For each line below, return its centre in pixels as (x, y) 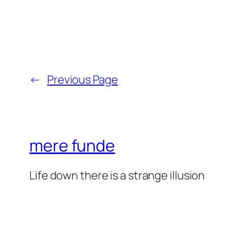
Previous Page (82, 80)
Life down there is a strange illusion (117, 176)
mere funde (72, 145)
